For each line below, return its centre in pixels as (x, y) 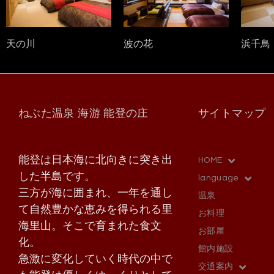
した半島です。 (57, 176)
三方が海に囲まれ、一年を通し (95, 193)
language (219, 178)
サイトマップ (232, 113)
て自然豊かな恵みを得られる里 (95, 209)
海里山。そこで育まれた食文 (90, 226)
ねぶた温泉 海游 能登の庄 (83, 113)
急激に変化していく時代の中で (95, 259)
